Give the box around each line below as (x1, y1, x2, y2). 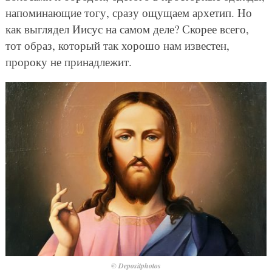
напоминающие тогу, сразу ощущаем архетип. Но (5, 5, 252, 21)
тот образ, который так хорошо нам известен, (5, 38, 229, 53)
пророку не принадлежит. (5, 54, 132, 70)
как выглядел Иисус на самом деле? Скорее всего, (5, 21, 249, 37)
